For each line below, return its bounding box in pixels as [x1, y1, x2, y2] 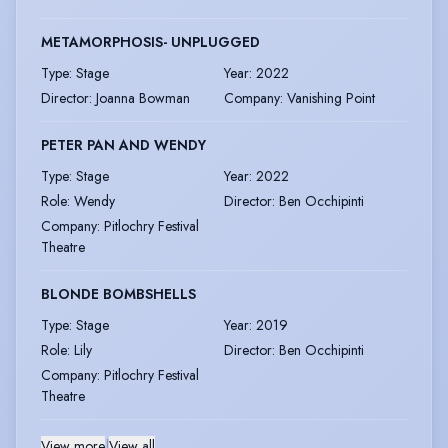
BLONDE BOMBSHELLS [41, 283, 196, 304]
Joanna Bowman [96, 87, 190, 108]
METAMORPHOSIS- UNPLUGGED [41, 31, 260, 52]
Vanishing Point [287, 87, 375, 108]
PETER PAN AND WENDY [41, 134, 206, 155]
